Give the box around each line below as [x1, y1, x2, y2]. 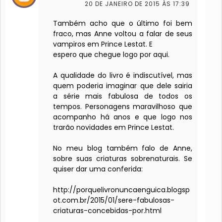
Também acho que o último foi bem [53, 18, 193, 29]
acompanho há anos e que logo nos [53, 112, 193, 122]
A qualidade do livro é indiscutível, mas [53, 70, 193, 81]
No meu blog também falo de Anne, [53, 143, 193, 154]
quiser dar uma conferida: [53, 164, 143, 174]
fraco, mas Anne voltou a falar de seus [53, 29, 193, 39]
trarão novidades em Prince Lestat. [53, 122, 174, 133]
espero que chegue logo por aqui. [53, 50, 169, 60]
